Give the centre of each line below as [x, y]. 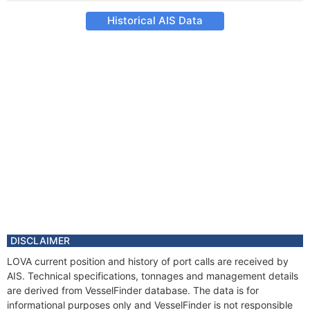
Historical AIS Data [155, 20]
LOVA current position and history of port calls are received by [148, 261]
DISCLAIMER [40, 240]
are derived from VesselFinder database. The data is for [133, 290]
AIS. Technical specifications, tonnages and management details [153, 276]
